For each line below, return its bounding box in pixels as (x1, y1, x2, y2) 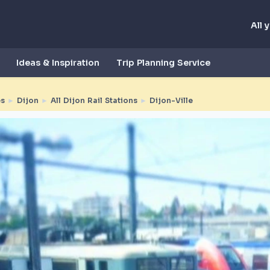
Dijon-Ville (149, 96, 193, 105)
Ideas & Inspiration (16, 57, 99, 68)
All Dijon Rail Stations (51, 96, 137, 105)
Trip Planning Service (116, 57, 210, 68)
